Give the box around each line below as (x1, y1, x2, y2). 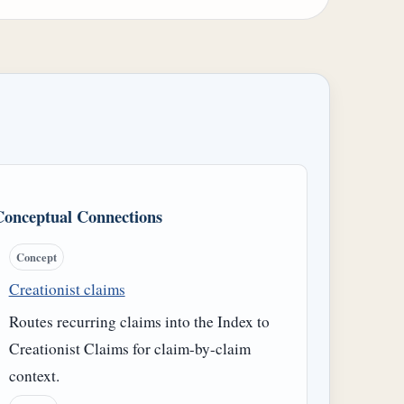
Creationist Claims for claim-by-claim (8, 337, 251, 359)
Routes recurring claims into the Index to (8, 310, 270, 332)
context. (8, 364, 60, 386)
